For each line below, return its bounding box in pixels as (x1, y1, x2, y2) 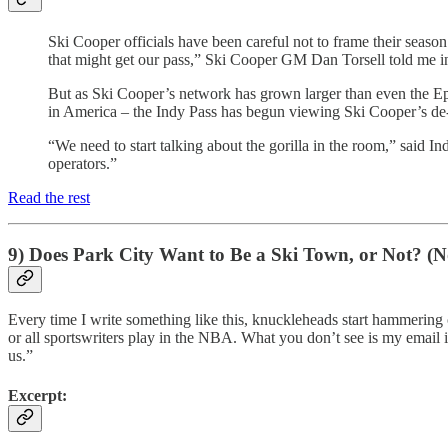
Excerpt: (8, 386, 67, 404)
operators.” (48, 154, 117, 172)
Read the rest (8, 188, 90, 206)
